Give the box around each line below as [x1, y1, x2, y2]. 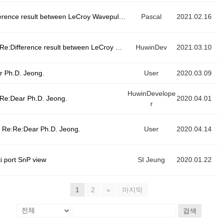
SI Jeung [138, 156, 165, 163]
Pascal [141, 13, 162, 20]
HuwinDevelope [127, 90, 176, 97]
